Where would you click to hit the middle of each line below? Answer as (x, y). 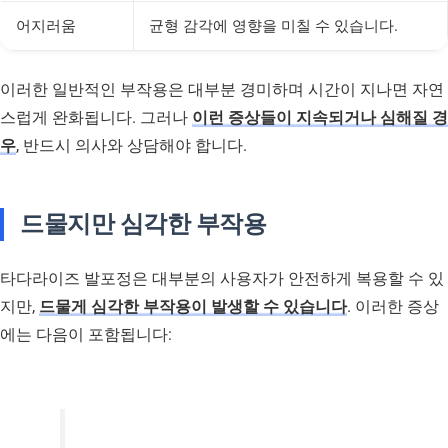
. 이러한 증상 (393, 306)
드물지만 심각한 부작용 (143, 223)
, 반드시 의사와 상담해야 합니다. (131, 145)
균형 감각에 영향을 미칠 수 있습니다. (273, 25)
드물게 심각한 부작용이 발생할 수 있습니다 (193, 306)
